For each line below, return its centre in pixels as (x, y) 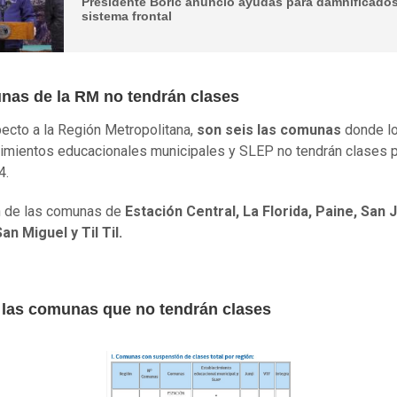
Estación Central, (182, 212)
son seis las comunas (271, 130)
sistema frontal (127, 16)
